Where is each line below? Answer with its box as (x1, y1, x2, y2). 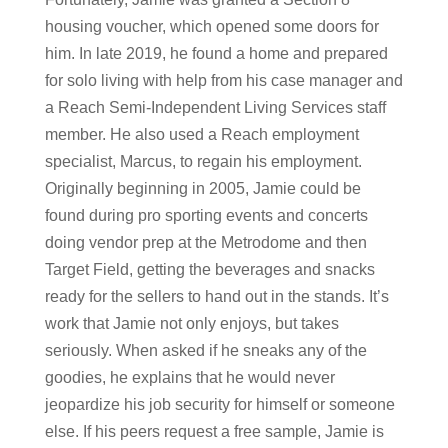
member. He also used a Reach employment (44, 125, 359, 143)
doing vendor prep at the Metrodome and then (44, 233, 367, 251)
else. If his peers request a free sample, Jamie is (44, 422, 384, 440)
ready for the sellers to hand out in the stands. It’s (44, 287, 389, 305)
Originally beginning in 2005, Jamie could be (44, 179, 361, 197)
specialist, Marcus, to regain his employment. (44, 152, 362, 170)
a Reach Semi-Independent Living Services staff (44, 98, 386, 116)
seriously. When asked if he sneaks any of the (44, 341, 367, 359)
